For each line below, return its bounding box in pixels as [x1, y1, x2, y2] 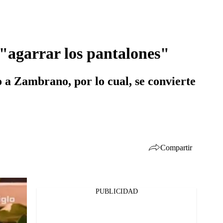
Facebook [25, 195, 54, 203]
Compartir [160, 143, 192, 152]
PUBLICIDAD [95, 188, 138, 195]
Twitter [25, 208, 47, 216]
